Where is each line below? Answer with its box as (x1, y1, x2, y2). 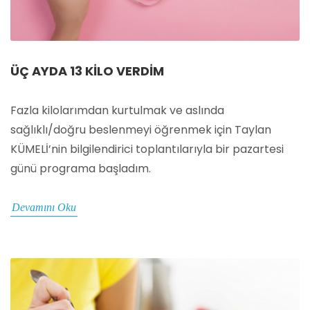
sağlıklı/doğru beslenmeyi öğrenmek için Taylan (10, 121, 271, 138)
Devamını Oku (12, 201, 76, 213)
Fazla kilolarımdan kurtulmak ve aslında (10, 102, 224, 118)
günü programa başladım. (10, 160, 151, 176)
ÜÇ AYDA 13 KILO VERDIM (10, 62, 164, 80)
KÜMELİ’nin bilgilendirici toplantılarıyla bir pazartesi (10, 140, 284, 157)
